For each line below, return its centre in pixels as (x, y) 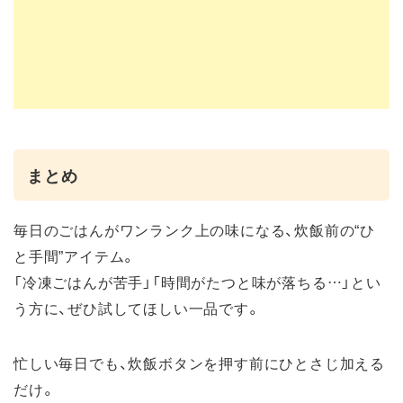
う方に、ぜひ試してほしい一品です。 (138, 307)
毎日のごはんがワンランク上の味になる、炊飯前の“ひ (194, 229)
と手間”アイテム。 (76, 255)
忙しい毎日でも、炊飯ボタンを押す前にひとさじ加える (199, 362)
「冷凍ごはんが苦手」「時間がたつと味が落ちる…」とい (197, 281)
